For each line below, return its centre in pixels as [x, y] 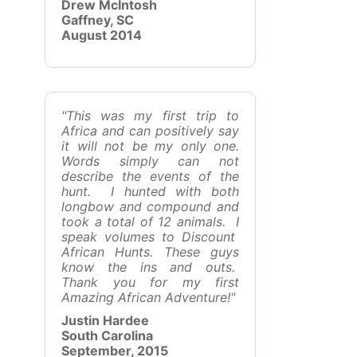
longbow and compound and [150, 206]
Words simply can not [150, 161]
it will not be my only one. [150, 146]
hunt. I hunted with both [150, 191]
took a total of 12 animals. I [150, 222]
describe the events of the [150, 176]
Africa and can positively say [150, 131]
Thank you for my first [150, 282]
